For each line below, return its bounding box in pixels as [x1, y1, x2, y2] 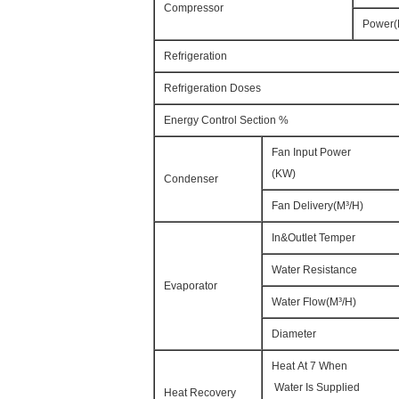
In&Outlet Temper [272, 232, 355, 244]
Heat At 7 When [272, 360, 347, 372]
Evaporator [164, 280, 217, 292]
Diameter [272, 328, 316, 340]
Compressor [164, 2, 224, 14]
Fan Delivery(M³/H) [272, 199, 363, 212]
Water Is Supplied [272, 381, 360, 394]
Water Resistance [272, 264, 357, 276]
